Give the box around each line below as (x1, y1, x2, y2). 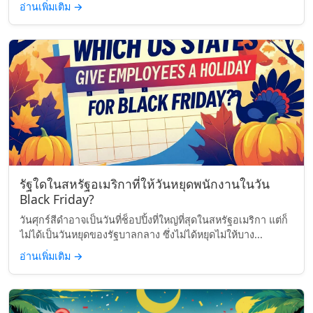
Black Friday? (20, 191, 94, 208)
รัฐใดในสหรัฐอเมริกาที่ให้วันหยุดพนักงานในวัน (20, 175, 270, 192)
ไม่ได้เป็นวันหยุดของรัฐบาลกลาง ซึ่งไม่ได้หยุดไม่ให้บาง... (20, 228, 263, 241)
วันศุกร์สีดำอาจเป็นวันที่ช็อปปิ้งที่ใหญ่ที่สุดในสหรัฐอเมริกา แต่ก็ (20, 213, 288, 226)
